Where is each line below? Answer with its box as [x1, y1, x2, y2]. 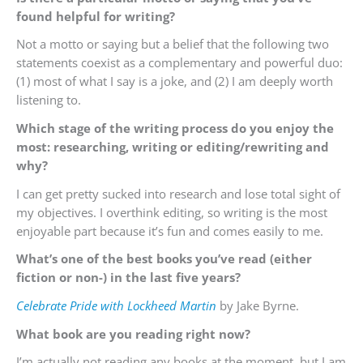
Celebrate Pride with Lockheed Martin [16, 297, 216, 314]
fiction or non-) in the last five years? [16, 269, 244, 286]
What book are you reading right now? [16, 325, 250, 342]
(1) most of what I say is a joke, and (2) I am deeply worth [16, 73, 333, 90]
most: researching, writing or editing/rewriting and [16, 139, 329, 156]
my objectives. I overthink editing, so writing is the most [16, 203, 327, 220]
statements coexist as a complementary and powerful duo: [16, 54, 343, 71]
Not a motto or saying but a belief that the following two [16, 36, 329, 53]
